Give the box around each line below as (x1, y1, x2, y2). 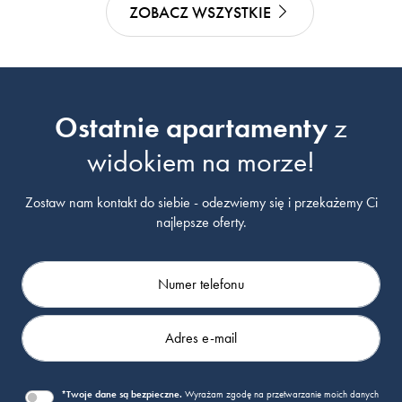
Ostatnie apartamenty (55, 108, 328, 146)
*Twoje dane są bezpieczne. (61, 387, 182, 400)
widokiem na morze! (87, 142, 315, 180)
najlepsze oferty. (155, 212, 247, 232)
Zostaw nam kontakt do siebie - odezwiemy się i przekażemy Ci (24, 192, 378, 212)
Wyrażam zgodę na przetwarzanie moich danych (182, 387, 379, 400)
